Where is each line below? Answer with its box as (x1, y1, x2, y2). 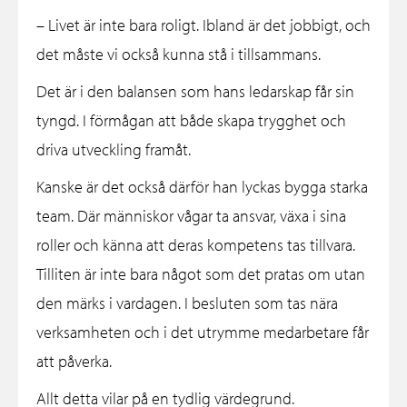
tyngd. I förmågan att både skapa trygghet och (36, 110, 346, 132)
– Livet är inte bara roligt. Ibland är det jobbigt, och (36, 15, 371, 36)
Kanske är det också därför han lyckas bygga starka (36, 176, 368, 198)
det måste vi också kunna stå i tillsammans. (36, 44, 321, 65)
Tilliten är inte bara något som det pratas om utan (36, 263, 365, 285)
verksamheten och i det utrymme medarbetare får (36, 322, 369, 343)
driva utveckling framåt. (36, 139, 191, 161)
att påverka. (36, 351, 112, 372)
